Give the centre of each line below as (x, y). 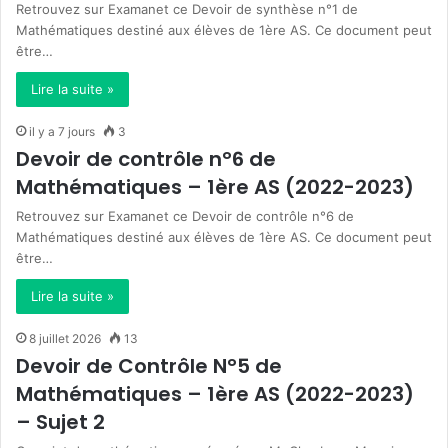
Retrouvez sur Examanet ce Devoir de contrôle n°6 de (185, 216)
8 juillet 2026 (65, 338)
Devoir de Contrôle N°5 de (149, 366)
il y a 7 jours (62, 131)
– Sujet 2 (60, 422)
